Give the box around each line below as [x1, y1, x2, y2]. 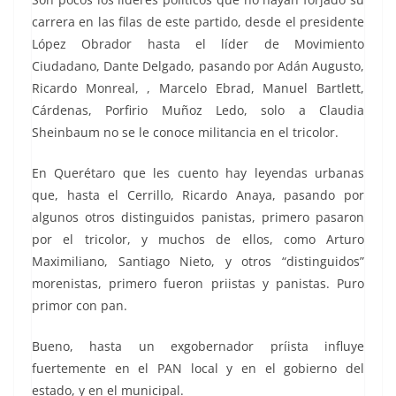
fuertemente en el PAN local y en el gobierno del [32, 359, 364, 377]
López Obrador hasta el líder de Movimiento [32, 34, 364, 52]
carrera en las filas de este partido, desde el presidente [32, 12, 364, 30]
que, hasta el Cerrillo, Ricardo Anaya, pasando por [32, 186, 364, 203]
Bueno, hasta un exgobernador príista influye [32, 337, 364, 354]
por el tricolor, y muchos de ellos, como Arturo [32, 230, 364, 247]
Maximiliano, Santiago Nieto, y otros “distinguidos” [32, 252, 364, 270]
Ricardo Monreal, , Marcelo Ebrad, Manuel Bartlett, [32, 79, 364, 96]
